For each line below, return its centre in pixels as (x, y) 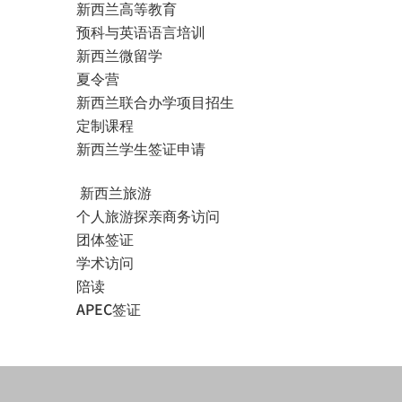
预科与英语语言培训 (141, 31)
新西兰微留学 (119, 55)
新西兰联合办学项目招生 (155, 101)
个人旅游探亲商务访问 (148, 215)
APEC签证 (109, 309)
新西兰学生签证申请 (141, 148)
